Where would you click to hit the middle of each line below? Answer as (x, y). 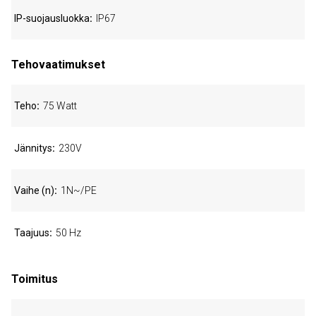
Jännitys (33, 148)
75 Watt (60, 106)
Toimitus (35, 279)
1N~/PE (79, 190)
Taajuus (32, 233)
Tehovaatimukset (58, 65)
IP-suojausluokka (52, 18)
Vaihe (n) (34, 190)
